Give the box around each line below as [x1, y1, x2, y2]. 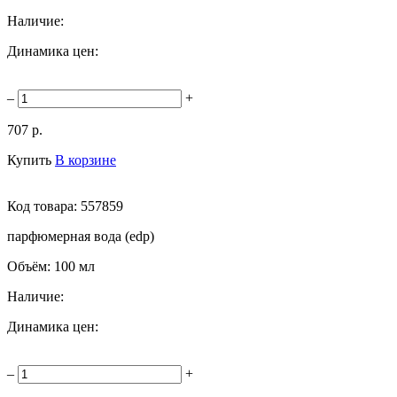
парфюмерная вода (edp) [7, 228, 154, 244]
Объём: [7, 258, 54, 274]
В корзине [55, 152, 116, 167]
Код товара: [7, 198, 81, 214]
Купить [7, 152, 51, 167]
